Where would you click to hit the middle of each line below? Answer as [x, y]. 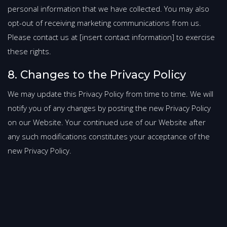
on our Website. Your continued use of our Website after [107, 122]
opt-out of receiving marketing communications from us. [104, 23]
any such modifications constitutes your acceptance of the [109, 137]
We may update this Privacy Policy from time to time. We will [110, 94]
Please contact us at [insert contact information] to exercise [111, 37]
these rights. [29, 51]
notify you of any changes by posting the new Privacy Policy [109, 108]
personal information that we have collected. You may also [108, 9]
